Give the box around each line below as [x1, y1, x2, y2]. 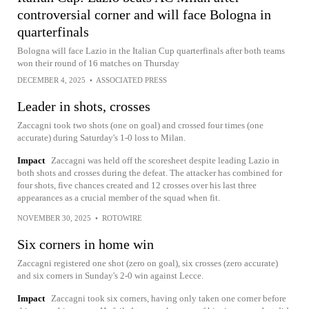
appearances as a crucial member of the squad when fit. [17, 192, 220, 203]
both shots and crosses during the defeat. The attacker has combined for [17, 168, 282, 178]
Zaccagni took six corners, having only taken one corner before [51, 293, 286, 303]
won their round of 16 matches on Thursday [17, 58, 179, 68]
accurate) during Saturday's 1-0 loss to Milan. [17, 132, 186, 143]
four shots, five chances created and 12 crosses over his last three [17, 180, 257, 190]
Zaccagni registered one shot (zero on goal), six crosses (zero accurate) [17, 258, 278, 268]
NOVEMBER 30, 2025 [17, 214, 91, 222]
